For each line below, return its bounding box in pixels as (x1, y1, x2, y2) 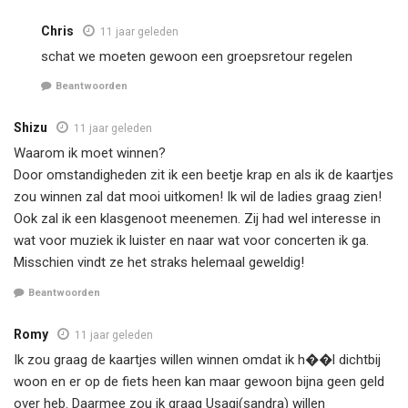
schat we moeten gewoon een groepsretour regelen (41, 47, 352, 65)
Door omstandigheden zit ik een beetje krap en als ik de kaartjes (14, 167, 393, 184)
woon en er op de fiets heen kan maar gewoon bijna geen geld (14, 372, 384, 390)
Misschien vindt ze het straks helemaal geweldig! (14, 254, 304, 271)
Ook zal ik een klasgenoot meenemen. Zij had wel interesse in (14, 210, 381, 228)
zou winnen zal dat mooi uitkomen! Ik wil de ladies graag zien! (14, 189, 382, 206)
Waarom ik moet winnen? (14, 145, 166, 162)
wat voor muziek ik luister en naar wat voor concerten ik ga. (14, 232, 369, 250)
